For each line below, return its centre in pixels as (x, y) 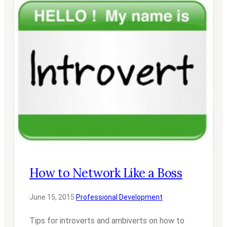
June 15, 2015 (52, 197)
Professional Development (119, 197)
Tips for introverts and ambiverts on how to (107, 221)
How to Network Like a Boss (106, 173)
